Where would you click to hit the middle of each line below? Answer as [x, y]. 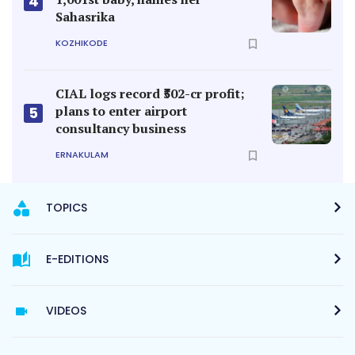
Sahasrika [85, 16]
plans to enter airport [121, 111]
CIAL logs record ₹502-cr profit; [150, 93]
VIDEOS [66, 310]
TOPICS [67, 207]
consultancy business [121, 128]
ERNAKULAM [82, 155]
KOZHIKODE [82, 43]
